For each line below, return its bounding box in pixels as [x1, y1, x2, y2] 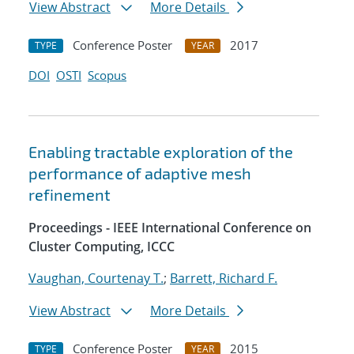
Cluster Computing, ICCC [28, 238, 175, 256]
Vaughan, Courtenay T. [28, 269, 164, 288]
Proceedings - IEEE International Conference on [28, 219, 311, 237]
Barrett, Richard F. [170, 269, 277, 288]
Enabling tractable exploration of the [28, 142, 293, 162]
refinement [28, 185, 111, 205]
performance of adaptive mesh [28, 164, 251, 183]
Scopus [88, 67, 126, 84]
